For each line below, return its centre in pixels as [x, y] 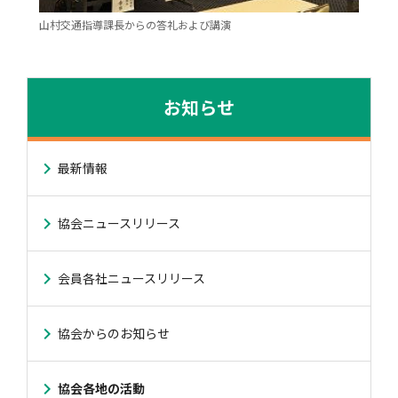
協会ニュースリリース [119, 223]
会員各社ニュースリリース [131, 278]
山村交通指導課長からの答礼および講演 [135, 24]
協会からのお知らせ [113, 333]
